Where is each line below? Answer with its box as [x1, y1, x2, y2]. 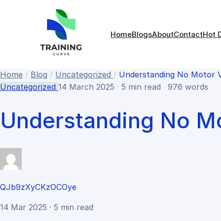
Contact [174, 29, 203, 39]
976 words [168, 82, 208, 92]
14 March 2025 [58, 82, 114, 92]
